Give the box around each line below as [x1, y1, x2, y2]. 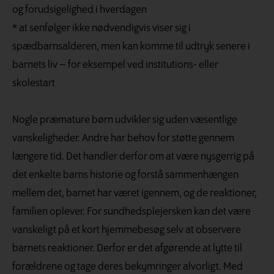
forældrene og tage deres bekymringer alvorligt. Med [12, 261, 243, 273]
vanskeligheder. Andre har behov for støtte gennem [12, 132, 234, 144]
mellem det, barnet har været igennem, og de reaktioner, [12, 187, 257, 199]
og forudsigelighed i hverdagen [12, 4, 147, 16]
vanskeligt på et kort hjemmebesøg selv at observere [12, 224, 241, 236]
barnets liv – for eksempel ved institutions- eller [12, 59, 218, 71]
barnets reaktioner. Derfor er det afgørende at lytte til [12, 242, 242, 254]
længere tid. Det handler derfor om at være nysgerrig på [12, 150, 254, 163]
